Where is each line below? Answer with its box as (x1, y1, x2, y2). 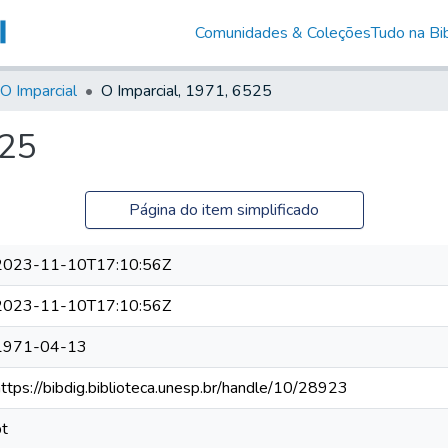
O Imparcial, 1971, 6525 (101, 79, 272, 102)
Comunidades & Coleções (194, 21, 371, 44)
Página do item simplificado (129, 198, 319, 221)
